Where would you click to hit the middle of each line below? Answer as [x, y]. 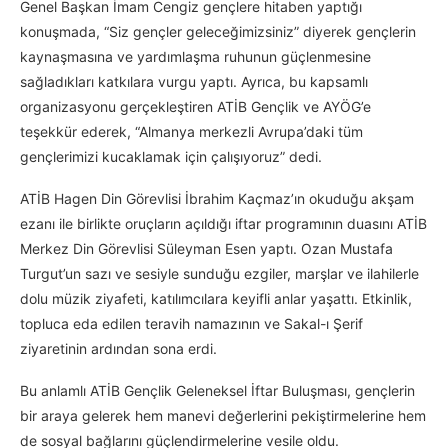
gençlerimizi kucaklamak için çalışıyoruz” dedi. [171, 157]
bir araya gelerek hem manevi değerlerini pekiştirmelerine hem [223, 416]
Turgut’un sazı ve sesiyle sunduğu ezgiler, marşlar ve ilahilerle [219, 274]
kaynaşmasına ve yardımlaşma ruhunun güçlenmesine [195, 57]
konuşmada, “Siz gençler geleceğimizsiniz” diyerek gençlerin [218, 32]
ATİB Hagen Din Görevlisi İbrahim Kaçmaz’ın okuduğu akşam [217, 199]
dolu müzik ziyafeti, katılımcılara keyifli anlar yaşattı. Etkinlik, [216, 299]
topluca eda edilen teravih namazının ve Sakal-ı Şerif [191, 324]
